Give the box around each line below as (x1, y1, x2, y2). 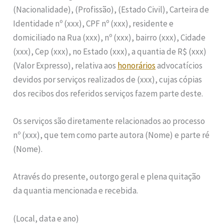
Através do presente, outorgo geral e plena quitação (13, 171, 201, 182)
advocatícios (155, 59, 203, 71)
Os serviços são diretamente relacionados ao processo (13, 115, 205, 127)
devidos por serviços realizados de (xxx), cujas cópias (13, 73, 202, 85)
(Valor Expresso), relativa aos (13, 59, 118, 71)
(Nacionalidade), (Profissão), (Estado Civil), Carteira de (13, 3, 209, 15)
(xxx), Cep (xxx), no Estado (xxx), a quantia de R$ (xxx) (13, 45, 207, 57)
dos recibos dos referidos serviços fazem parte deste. (13, 87, 203, 99)
